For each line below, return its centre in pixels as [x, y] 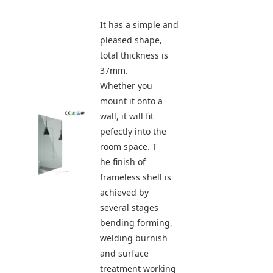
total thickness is [134, 55]
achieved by [124, 193]
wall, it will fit [127, 116]
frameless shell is [136, 177]
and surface [124, 253]
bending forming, [136, 223]
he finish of [123, 162]
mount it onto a [131, 101]
